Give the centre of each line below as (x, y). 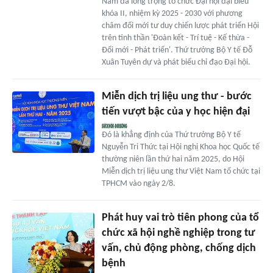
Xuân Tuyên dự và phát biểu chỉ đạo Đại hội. (176, 63)
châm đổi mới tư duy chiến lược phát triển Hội (180, 26)
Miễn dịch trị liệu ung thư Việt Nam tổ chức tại (181, 172)
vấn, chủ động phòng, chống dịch (179, 249)
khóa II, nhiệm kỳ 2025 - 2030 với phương (172, 14)
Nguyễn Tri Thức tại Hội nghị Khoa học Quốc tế (180, 147)
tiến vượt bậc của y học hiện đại (175, 112)
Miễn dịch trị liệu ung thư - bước (176, 97)
